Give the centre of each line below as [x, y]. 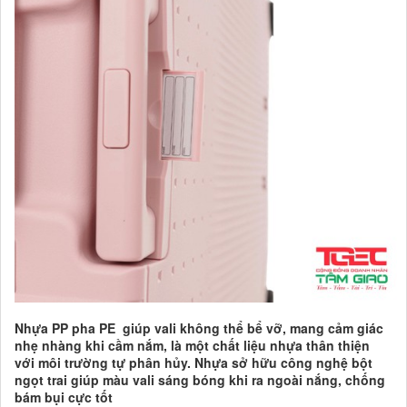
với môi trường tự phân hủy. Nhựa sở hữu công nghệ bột [194, 363]
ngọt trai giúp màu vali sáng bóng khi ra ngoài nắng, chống [200, 380]
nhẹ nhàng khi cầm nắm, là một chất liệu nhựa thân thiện [192, 346]
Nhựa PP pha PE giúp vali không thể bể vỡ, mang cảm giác [199, 328]
